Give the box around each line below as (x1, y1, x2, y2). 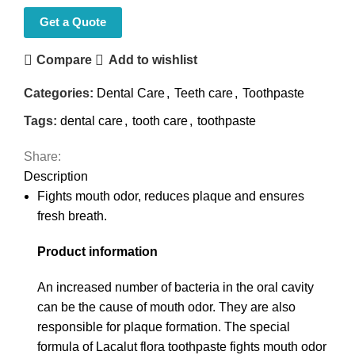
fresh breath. (37, 208, 107, 223)
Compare (36, 53, 93, 67)
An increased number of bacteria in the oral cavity (37, 280, 314, 294)
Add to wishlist (108, 53, 197, 67)
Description (24, 169, 88, 183)
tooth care (132, 113, 188, 128)
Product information (37, 244, 158, 258)
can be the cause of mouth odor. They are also (37, 300, 296, 314)
